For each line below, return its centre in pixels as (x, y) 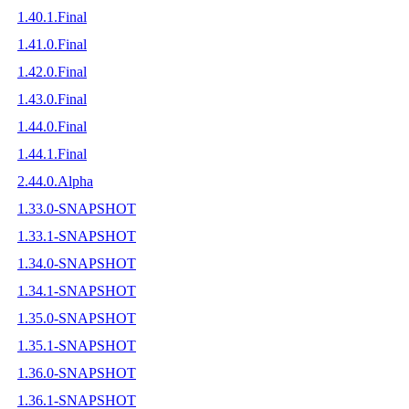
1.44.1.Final (52, 153)
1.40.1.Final (52, 16)
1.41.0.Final (52, 44)
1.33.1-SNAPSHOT (77, 236)
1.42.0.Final (52, 71)
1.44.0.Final (52, 126)
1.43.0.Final (52, 99)
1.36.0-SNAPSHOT (77, 372)
